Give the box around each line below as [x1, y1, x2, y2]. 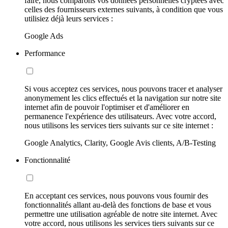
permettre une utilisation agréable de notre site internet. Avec [24, 209, 217, 218]
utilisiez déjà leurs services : [24, 14, 113, 23]
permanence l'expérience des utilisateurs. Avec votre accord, [24, 111, 216, 121]
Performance [24, 48, 65, 58]
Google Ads [24, 31, 63, 40]
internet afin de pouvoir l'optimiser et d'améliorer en [24, 102, 189, 111]
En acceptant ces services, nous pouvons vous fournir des [24, 191, 208, 200]
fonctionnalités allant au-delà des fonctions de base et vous [24, 200, 211, 209]
